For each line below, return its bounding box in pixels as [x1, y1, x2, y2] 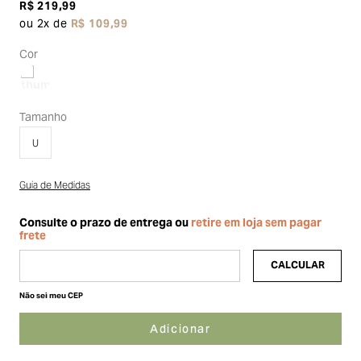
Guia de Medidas [19, 176, 90, 197]
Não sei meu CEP [19, 288, 83, 305]
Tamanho [19, 106, 67, 131]
